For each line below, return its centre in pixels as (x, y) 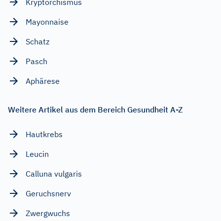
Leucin (37, 154)
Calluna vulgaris (54, 173)
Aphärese (43, 81)
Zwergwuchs (48, 213)
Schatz (37, 41)
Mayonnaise (47, 21)
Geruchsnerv (48, 193)
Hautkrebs (44, 134)
